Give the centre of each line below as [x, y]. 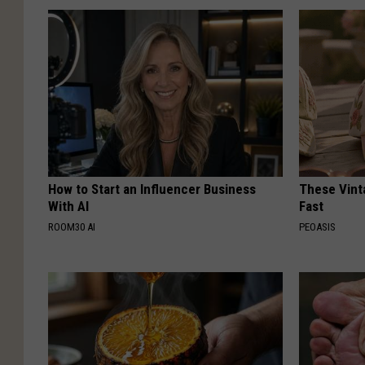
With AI [68, 206]
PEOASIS [318, 226]
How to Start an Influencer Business [152, 189]
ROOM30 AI [72, 226]
